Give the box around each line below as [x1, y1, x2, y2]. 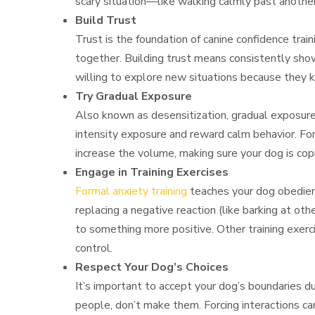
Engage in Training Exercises [75, 165, 229, 181]
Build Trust [75, 13, 137, 29]
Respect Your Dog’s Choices [75, 259, 229, 276]
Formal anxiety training [75, 184, 188, 200]
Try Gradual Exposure [75, 89, 193, 105]
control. [75, 240, 113, 257]
